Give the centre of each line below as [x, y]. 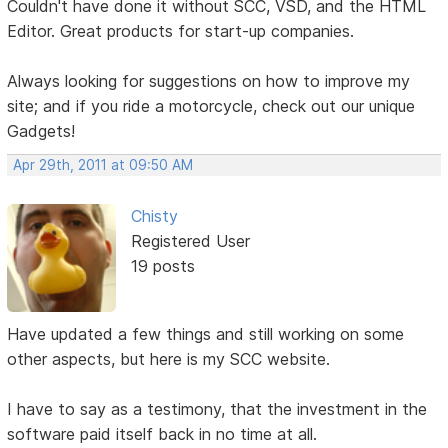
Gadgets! [41, 130]
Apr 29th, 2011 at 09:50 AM [103, 164]
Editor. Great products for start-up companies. [181, 30]
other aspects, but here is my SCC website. [169, 359]
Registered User [190, 240]
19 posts [162, 265]
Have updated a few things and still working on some [206, 334]
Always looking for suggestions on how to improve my [209, 80]
